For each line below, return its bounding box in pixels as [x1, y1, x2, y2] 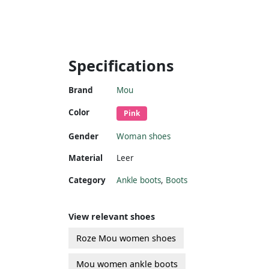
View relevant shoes [68, 210, 155, 222]
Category [68, 174, 106, 186]
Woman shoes [116, 130, 171, 142]
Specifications [68, 55, 174, 76]
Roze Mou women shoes [76, 232, 176, 244]
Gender [68, 130, 98, 142]
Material [68, 152, 103, 163]
